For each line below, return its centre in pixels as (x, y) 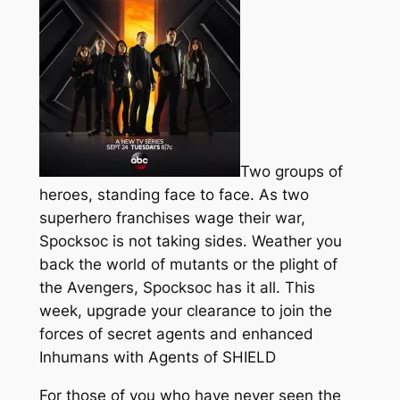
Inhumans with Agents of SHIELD (157, 358)
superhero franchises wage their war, (172, 218)
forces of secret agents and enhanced (176, 334)
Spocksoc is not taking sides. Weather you (190, 242)
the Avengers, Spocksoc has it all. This (177, 288)
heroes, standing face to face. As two (174, 195)
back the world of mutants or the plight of (188, 265)
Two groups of (291, 172)
